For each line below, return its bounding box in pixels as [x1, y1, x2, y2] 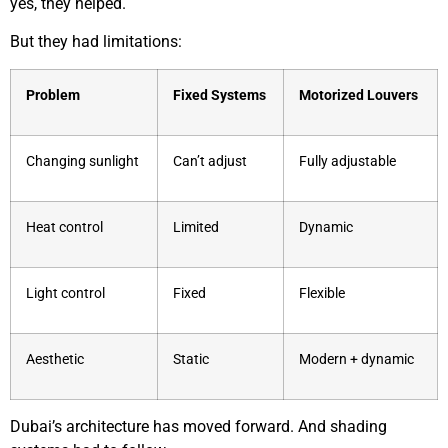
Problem [26, 86, 80, 104]
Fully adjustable [299, 152, 396, 170]
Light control [26, 284, 105, 302]
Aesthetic [26, 350, 84, 368]
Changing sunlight [26, 152, 139, 170]
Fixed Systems [173, 86, 266, 104]
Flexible [299, 284, 345, 302]
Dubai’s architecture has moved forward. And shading [10, 416, 387, 436]
